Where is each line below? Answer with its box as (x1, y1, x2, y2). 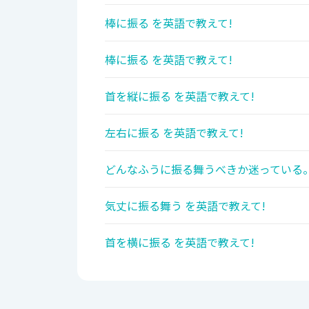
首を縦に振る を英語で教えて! (105, 88, 255, 105)
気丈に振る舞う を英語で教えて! (105, 197, 266, 215)
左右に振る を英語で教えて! (105, 124, 243, 141)
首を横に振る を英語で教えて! (105, 234, 255, 251)
